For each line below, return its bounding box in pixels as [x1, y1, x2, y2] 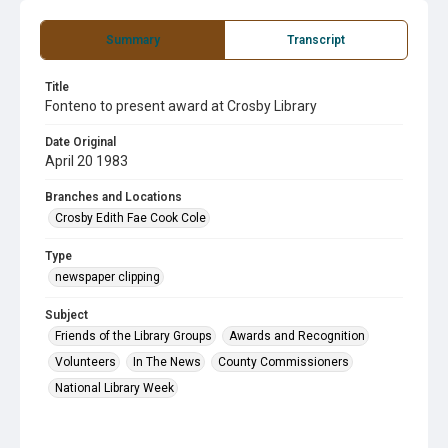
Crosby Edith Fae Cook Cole [55, 211, 206, 225]
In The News [133, 355, 201, 369]
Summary [105, 33, 160, 47]
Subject [45, 308, 88, 322]
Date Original [45, 135, 116, 149]
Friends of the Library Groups [55, 329, 212, 343]
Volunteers [55, 355, 116, 369]
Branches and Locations [45, 190, 182, 204]
